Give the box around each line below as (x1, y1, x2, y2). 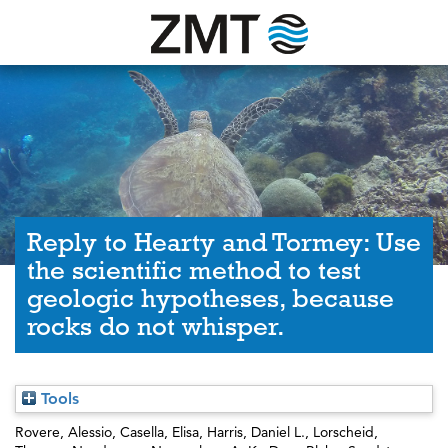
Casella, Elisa (120, 423, 199, 441)
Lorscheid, (313, 423, 378, 441)
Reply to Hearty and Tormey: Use (27, 228, 421, 257)
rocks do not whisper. (27, 312, 285, 341)
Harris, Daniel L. (207, 423, 305, 441)
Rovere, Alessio (15, 423, 112, 441)
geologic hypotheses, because (27, 284, 394, 313)
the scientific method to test (27, 256, 361, 285)
